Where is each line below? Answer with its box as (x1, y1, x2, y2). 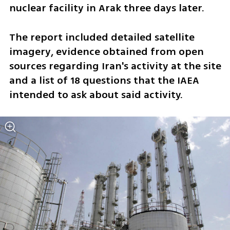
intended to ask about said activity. (9, 87, 183, 102)
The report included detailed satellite (9, 29, 195, 45)
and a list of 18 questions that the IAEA (9, 72, 199, 88)
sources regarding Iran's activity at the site (9, 58, 221, 73)
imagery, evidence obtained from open (9, 44, 204, 59)
